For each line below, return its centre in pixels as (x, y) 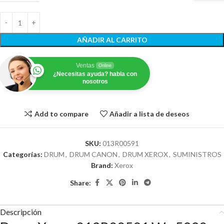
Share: (80, 182)
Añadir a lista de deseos (150, 113)
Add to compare (61, 113)
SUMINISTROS (197, 154)
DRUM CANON (93, 154)
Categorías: (22, 154)
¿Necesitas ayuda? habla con (95, 74)
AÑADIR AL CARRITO (112, 40)
